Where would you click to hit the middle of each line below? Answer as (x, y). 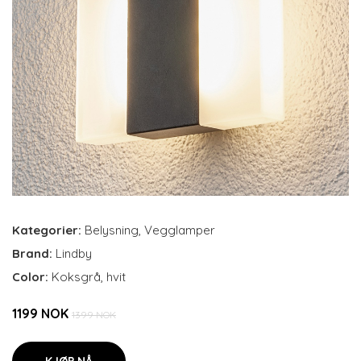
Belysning (112, 230)
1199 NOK (42, 313)
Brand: (34, 253)
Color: (32, 277)
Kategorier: (47, 230)
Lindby (74, 253)
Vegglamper (180, 230)
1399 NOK (94, 315)
